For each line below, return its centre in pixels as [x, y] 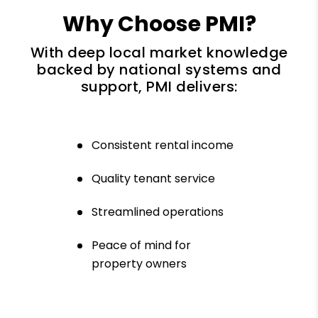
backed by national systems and [159, 69]
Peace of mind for [141, 246]
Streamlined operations [158, 212]
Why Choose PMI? [159, 24]
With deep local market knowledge [159, 52]
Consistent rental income [163, 146]
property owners [139, 264]
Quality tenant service [153, 179]
